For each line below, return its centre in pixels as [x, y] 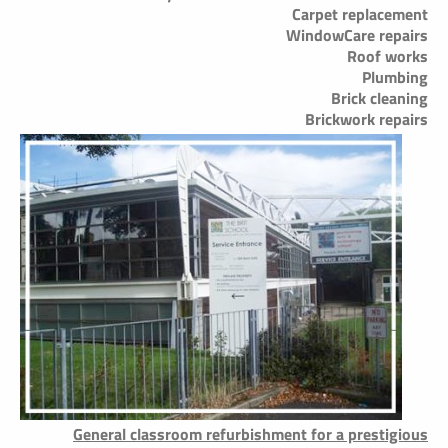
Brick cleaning [379, 98]
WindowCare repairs [357, 35]
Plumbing [395, 77]
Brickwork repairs [366, 119]
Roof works [387, 56]
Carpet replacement [360, 14]
